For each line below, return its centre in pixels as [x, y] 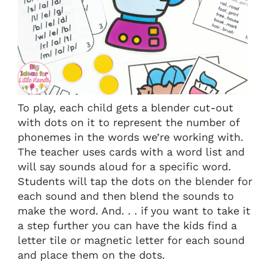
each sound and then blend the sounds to [126, 196]
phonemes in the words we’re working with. [131, 137]
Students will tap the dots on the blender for [135, 181]
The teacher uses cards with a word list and [131, 152]
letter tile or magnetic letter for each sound [131, 240]
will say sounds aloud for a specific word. [124, 167]
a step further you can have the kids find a [127, 226]
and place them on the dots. [91, 255]
